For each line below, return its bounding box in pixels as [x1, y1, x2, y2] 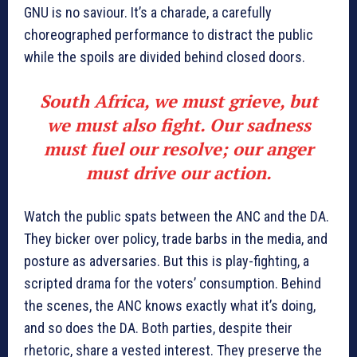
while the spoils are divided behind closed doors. [24, 49, 305, 66]
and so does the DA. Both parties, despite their [24, 320, 292, 337]
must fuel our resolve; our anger [44, 137, 313, 161]
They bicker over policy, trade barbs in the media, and [24, 230, 328, 248]
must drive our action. [85, 161, 272, 185]
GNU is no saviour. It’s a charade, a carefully [24, 4, 272, 22]
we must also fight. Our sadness [46, 113, 311, 137]
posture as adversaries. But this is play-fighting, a [24, 253, 309, 270]
